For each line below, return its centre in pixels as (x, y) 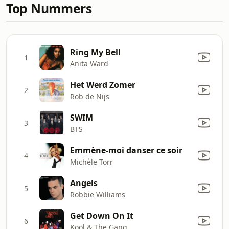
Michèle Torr (91, 162)
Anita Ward (89, 63)
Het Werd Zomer (103, 85)
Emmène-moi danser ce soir (126, 150)
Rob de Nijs (90, 96)
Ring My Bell (95, 52)
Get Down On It (102, 215)
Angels (84, 183)
